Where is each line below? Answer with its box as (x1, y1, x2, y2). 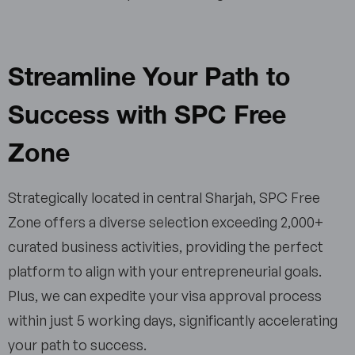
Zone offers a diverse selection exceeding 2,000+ (8, 213, 323, 231)
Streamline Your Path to (8, 51, 291, 98)
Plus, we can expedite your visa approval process (8, 287, 322, 305)
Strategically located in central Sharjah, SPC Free (8, 189, 320, 207)
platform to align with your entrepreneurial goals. (8, 262, 322, 281)
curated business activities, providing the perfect (8, 238, 323, 256)
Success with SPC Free (8, 89, 286, 136)
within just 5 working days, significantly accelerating (8, 311, 338, 330)
